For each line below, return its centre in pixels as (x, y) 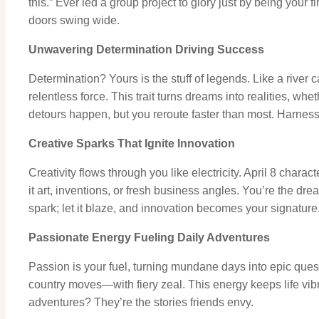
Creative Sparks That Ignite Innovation (132, 143)
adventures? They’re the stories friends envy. (141, 302)
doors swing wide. (74, 20)
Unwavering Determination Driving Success (146, 49)
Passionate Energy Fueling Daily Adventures (149, 237)
